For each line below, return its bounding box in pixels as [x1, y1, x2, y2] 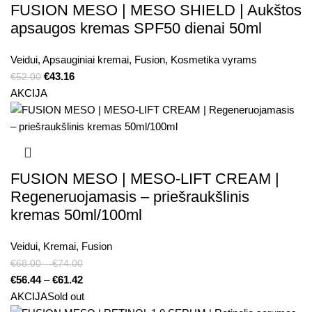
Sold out [47, 290, 84, 303]
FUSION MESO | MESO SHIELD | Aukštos [10, 1, 302, 19]
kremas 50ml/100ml [10, 206, 142, 224]
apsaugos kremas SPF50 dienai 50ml [10, 19, 262, 38]
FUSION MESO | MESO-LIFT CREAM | [10, 170, 279, 188]
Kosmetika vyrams [171, 54, 257, 66]
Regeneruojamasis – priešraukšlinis [10, 188, 249, 206]
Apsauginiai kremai [42, 54, 129, 66]
